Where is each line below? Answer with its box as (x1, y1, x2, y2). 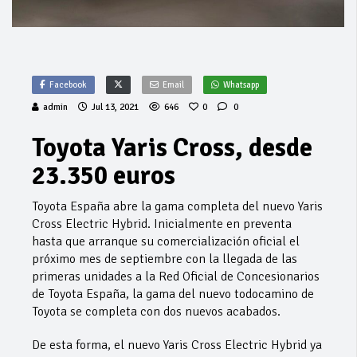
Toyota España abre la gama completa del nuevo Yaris (32, 198, 323, 214)
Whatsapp (223, 79, 259, 90)
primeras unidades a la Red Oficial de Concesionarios (32, 268, 320, 284)
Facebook (49, 79, 87, 90)
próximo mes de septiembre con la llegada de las (32, 250, 297, 267)
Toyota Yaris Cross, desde (32, 131, 312, 163)
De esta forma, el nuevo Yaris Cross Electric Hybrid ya (32, 336, 322, 353)
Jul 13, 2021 (92, 100, 139, 113)
